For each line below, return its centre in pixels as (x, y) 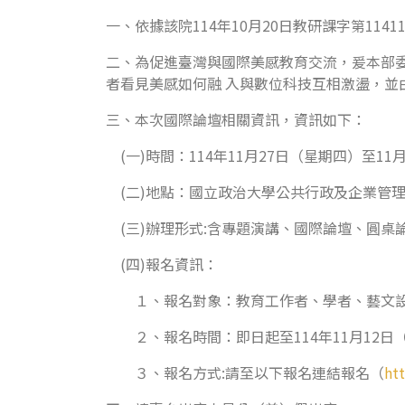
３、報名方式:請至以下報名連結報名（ (245, 372)
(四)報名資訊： (162, 264)
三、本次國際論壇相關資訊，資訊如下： (236, 119)
